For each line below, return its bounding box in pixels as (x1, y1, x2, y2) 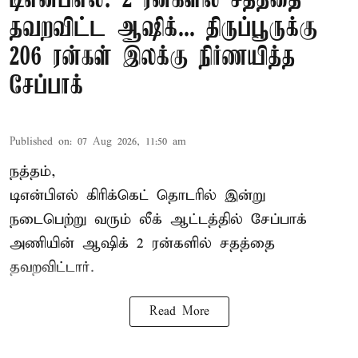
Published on (10, 134, 70, 149)
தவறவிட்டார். (10, 257, 94, 276)
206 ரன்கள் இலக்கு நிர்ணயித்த (10, 43, 296, 72)
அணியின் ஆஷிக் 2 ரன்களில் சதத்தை (10, 233, 275, 253)
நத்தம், (10, 161, 56, 181)
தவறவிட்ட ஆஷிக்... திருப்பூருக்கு (10, 14, 318, 43)
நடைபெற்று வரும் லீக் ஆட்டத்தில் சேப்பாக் (10, 209, 307, 229)
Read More (149, 304, 209, 319)
